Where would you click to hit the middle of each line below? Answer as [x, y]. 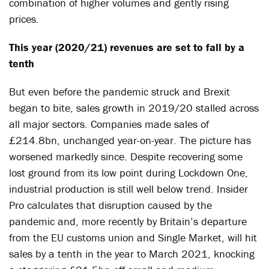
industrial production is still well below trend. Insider [128, 189]
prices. [24, 19]
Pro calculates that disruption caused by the [110, 205]
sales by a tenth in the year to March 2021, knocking [132, 254]
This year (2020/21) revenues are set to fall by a [127, 47]
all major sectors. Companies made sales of [109, 124]
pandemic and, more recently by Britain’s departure [128, 221]
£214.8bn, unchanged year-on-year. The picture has [130, 140]
